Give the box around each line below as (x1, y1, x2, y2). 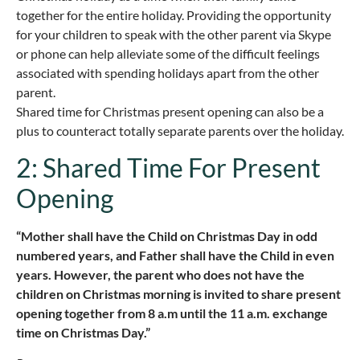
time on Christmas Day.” (16, 324, 150, 340)
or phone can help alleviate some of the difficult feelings (16, 46, 320, 62)
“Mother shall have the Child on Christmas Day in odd (16, 227, 317, 243)
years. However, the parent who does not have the (16, 266, 305, 282)
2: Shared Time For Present (16, 151, 321, 183)
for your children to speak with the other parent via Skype (16, 27, 331, 43)
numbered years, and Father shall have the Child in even (16, 247, 334, 263)
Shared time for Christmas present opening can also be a (16, 104, 324, 120)
